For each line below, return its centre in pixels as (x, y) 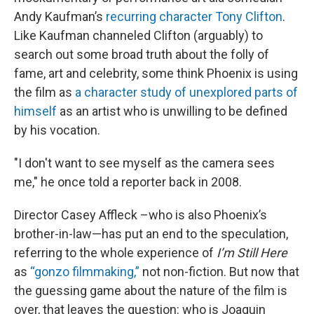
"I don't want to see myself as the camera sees (144, 163)
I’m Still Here (252, 253)
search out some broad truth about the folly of (142, 54)
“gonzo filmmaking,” (85, 272)
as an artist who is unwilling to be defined (172, 111)
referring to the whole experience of (115, 253)
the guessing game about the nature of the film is (151, 291)
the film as (45, 92)
